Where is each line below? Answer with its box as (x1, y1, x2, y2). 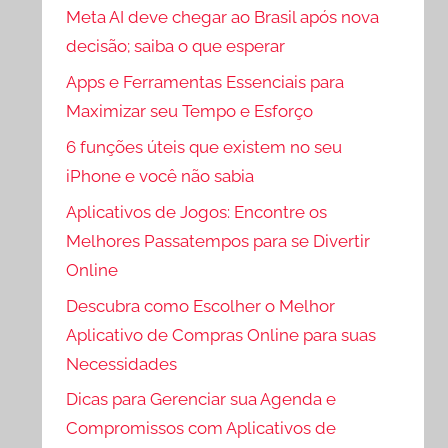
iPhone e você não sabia (66, 166, 255, 187)
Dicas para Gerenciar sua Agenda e (66, 389, 337, 410)
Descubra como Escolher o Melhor (66, 295, 336, 316)
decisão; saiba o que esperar (66, 36, 286, 57)
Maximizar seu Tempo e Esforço (66, 101, 314, 122)
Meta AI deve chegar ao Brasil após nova (66, 7, 380, 28)
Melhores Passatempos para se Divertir (66, 230, 371, 251)
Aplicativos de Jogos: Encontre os (66, 201, 328, 222)
